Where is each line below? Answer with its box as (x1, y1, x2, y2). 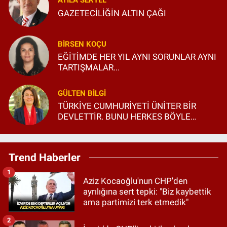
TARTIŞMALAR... (58, 62, 120, 73)
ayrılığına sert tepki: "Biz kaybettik (83, 186, 211, 197)
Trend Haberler (9, 150, 81, 164)
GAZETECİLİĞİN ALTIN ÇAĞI (58, 8, 166, 18)
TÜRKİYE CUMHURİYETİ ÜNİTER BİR (58, 101, 196, 111)
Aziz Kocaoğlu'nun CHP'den (83, 176, 187, 186)
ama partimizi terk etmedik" (83, 197, 188, 208)
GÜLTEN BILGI (58, 88, 106, 98)
